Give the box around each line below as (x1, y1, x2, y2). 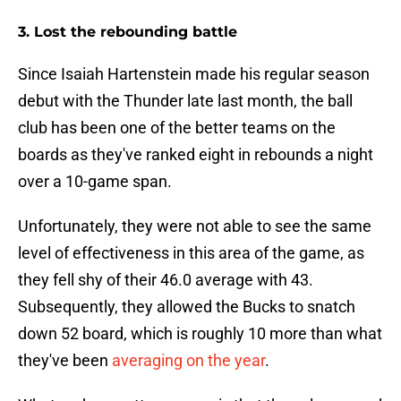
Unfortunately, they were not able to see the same (18, 217, 371, 236)
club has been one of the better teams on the (18, 118, 336, 138)
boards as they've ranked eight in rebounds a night (18, 145, 373, 165)
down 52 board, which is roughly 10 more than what (18, 324, 382, 344)
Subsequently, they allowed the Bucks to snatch (18, 297, 355, 317)
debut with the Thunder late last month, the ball (18, 91, 353, 111)
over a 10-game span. (18, 172, 172, 192)
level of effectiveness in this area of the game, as (18, 243, 364, 263)
